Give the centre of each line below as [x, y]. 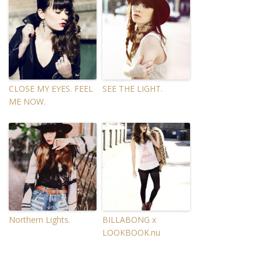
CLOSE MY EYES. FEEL [51, 88]
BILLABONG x [129, 219]
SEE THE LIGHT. [132, 88]
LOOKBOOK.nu [131, 232]
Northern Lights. [39, 219]
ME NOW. [27, 101]
